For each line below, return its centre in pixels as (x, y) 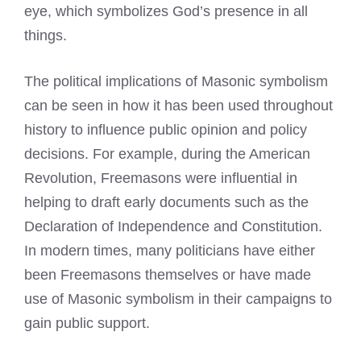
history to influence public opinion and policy (166, 130)
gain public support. (87, 324)
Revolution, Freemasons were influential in (161, 178)
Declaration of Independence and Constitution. (173, 227)
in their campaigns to (263, 299)
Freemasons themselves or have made (186, 275)
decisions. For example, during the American (167, 154)
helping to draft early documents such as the (166, 203)
